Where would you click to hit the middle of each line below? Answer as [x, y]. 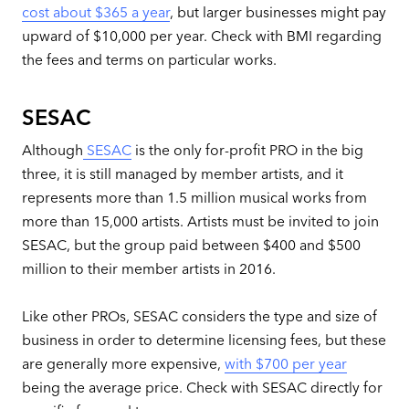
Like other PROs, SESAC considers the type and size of [199, 316]
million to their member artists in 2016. [148, 268]
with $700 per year [285, 363]
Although [52, 150]
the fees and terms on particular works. [149, 59]
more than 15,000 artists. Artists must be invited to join [200, 221]
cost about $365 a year [95, 12]
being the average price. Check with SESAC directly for [202, 387]
